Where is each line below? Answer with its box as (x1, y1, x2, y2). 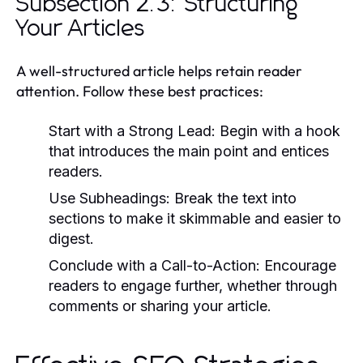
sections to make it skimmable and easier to (49, 209, 341, 227)
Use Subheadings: (49, 189, 170, 207)
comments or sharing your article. (49, 297, 271, 314)
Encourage (260, 256, 336, 274)
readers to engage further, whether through (49, 276, 337, 294)
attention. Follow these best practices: (16, 81, 263, 100)
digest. (49, 229, 94, 247)
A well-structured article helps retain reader (16, 61, 302, 80)
